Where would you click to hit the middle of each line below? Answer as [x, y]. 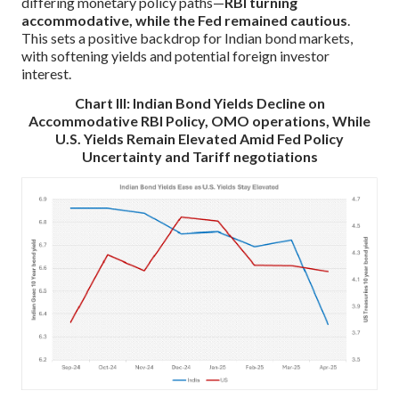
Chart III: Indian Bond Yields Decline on [199, 102]
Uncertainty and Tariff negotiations [199, 156]
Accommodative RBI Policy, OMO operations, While [199, 120]
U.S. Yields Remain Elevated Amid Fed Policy [199, 138]
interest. [46, 74]
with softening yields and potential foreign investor [175, 56]
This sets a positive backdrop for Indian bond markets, [187, 38]
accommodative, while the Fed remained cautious [184, 20]
